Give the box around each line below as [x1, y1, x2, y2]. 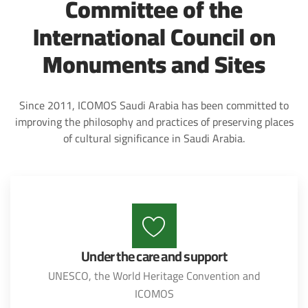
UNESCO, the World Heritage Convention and [48, 265, 260, 286]
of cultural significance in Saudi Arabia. [63, 128, 245, 148]
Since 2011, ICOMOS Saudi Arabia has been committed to [19, 95, 289, 115]
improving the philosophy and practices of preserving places [14, 111, 294, 132]
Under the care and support [81, 243, 227, 269]
